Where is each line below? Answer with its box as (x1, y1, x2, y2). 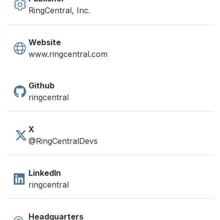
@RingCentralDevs (28, 136, 98, 146)
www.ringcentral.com (28, 49, 108, 59)
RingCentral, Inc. (28, 5, 90, 15)
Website (28, 37, 61, 47)
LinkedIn (28, 168, 61, 178)
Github (28, 81, 55, 90)
